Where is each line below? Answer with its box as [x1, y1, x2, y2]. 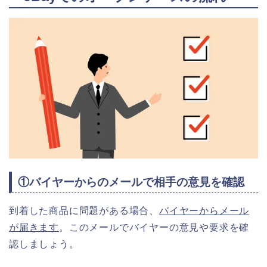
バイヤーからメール [159, 206, 250, 216]
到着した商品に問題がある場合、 [9, 206, 159, 216]
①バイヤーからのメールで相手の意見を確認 [18, 176, 244, 189]
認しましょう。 [9, 239, 79, 250]
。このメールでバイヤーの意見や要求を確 [59, 222, 250, 233]
